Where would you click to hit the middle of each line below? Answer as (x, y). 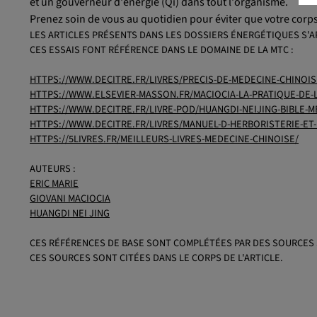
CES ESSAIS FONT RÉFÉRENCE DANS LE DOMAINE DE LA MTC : (162, 50)
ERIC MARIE (54, 184)
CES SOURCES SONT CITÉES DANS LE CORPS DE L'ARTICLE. (156, 258)
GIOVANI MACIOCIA (70, 199)
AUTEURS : (53, 169)
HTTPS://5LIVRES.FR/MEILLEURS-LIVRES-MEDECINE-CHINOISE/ (164, 139)
